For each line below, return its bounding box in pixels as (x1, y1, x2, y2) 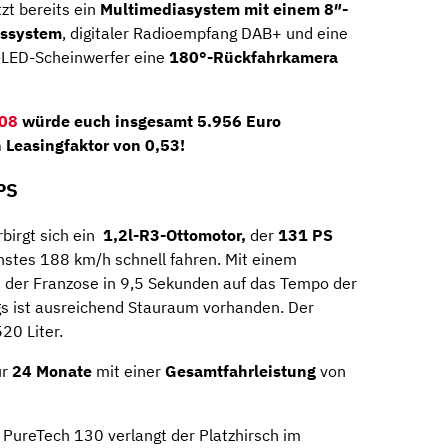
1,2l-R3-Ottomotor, (103, 224, 246, 245)
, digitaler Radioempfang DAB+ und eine (62, 23, 348, 44)
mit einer (92, 360, 165, 381)
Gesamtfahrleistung (165, 360, 316, 381)
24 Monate (12, 360, 92, 381)
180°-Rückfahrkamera (169, 47, 338, 68)
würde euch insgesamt (18, 111, 197, 132)
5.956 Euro (197, 111, 281, 132)
